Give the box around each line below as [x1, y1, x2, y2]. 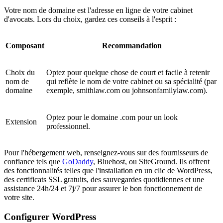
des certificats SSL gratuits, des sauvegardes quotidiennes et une [4, 175, 204, 184]
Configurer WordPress [4, 212, 96, 222]
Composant [5, 41, 44, 50]
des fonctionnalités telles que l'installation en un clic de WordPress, [4, 166, 213, 175]
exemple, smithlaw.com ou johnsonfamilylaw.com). [46, 86, 208, 95]
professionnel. [46, 122, 90, 131]
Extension [5, 117, 37, 126]
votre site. [4, 193, 34, 202]
